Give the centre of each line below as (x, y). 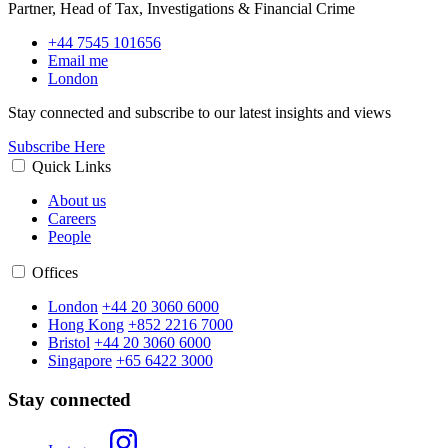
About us (77, 200)
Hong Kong (86, 324)
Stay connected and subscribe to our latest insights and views (201, 112)
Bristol (69, 342)
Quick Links (71, 166)
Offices (55, 272)
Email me (78, 60)
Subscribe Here (56, 146)
